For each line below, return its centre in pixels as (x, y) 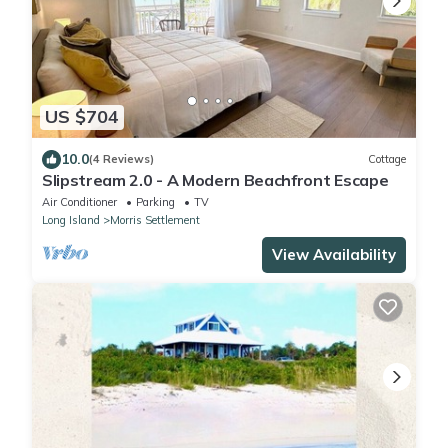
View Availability (334, 254)
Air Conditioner (79, 201)
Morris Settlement (155, 219)
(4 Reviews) (121, 159)
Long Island (71, 219)
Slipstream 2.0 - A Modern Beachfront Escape (215, 179)
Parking (155, 201)
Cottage (387, 159)
